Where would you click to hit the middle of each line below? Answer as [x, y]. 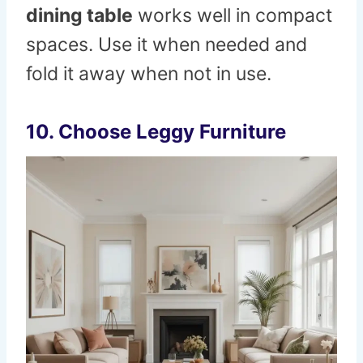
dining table [79, 16]
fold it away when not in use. [149, 74]
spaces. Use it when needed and [167, 45]
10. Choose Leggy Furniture [156, 132]
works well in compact [233, 16]
